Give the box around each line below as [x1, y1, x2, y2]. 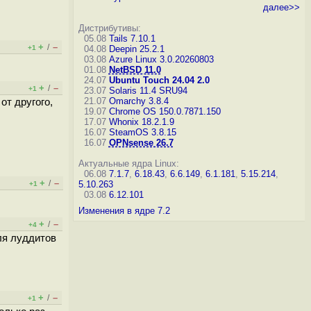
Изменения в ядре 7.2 [78, 205, 170, 216]
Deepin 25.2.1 [108, 44, 165, 54]
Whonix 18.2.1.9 [108, 117, 174, 127]
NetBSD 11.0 [108, 65, 161, 75]
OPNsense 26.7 [108, 137, 174, 148]
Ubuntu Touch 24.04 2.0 [108, 75, 210, 85]
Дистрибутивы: [78, 23, 141, 33]
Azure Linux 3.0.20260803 [108, 54, 214, 65]
